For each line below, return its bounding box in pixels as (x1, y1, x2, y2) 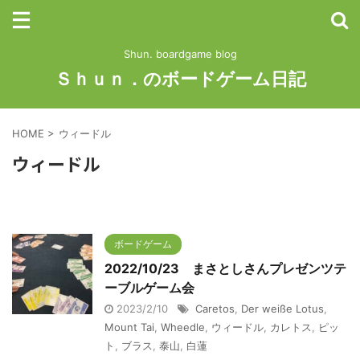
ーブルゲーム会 (104, 280, 194, 296)
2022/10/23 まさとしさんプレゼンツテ (104, 260, 346, 276)
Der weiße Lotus (241, 302, 324, 315)
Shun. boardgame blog (123, 47, 237, 60)
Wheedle (161, 321, 205, 333)
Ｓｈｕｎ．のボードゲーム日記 (54, 68, 306, 89)
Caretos (195, 302, 235, 315)
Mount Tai (104, 321, 154, 333)
